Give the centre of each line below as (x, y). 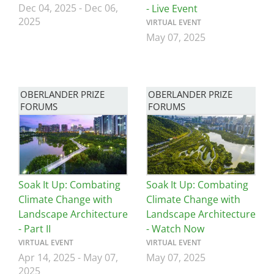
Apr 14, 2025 (47, 258)
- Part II (35, 229)
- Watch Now (175, 229)
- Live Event (172, 8)
